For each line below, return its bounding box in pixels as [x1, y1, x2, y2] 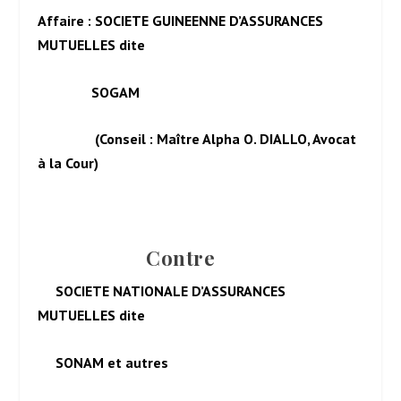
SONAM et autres [38, 353, 169, 371]
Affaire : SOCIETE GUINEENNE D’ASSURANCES [38, 11, 324, 30]
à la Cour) [38, 154, 99, 173]
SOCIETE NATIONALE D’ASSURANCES [38, 282, 286, 301]
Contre [38, 244, 216, 272]
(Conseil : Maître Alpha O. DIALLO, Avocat [38, 130, 357, 149]
